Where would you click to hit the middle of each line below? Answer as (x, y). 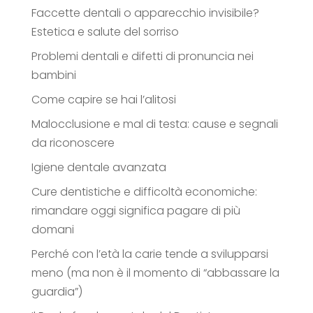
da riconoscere (73, 143)
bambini (53, 75)
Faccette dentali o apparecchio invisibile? (145, 13)
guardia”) (57, 292)
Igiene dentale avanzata (99, 168)
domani (52, 230)
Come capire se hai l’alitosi (103, 100)
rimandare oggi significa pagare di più (136, 211)
